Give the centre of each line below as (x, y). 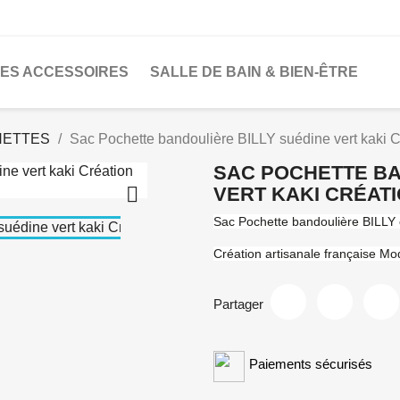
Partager (238, 304)
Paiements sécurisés (311, 364)
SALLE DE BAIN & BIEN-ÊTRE (254, 72)
